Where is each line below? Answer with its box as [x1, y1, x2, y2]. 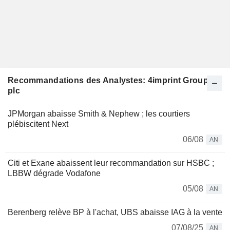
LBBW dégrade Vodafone [8, 169, 101, 178]
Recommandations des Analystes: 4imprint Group [8, 76, 208, 85]
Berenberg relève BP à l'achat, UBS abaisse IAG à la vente [8, 208, 222, 217]
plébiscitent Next [8, 120, 68, 128]
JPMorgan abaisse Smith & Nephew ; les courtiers [8, 109, 190, 118]
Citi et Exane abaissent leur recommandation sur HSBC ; [8, 159, 214, 167]
